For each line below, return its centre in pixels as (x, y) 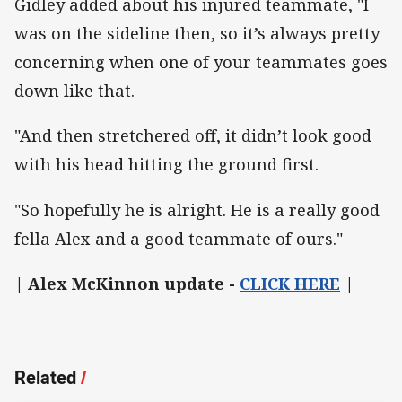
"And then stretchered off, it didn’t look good (193, 136)
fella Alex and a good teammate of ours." (179, 238)
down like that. (74, 91)
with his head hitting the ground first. (166, 165)
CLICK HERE (290, 283)
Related (45, 377)
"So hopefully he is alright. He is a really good (197, 210)
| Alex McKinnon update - (127, 283)
